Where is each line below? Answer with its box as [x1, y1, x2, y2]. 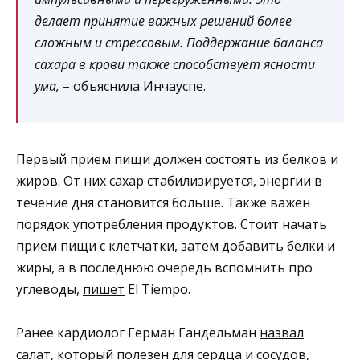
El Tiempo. [125, 280, 190, 298]
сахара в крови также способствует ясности [35, 55, 315, 73]
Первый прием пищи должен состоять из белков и [16, 149, 338, 168]
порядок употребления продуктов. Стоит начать [16, 215, 327, 233]
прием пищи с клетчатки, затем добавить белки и [16, 236, 335, 255]
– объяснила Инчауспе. [59, 76, 206, 95]
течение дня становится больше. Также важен [16, 193, 310, 211]
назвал [260, 324, 304, 342]
